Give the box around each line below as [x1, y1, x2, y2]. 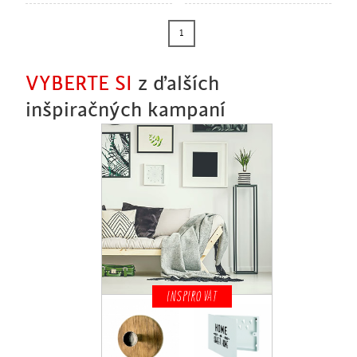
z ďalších [132, 73, 219, 95]
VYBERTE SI [25, 73, 132, 95]
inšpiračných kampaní [25, 99, 226, 121]
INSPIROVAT [167, 288, 218, 304]
